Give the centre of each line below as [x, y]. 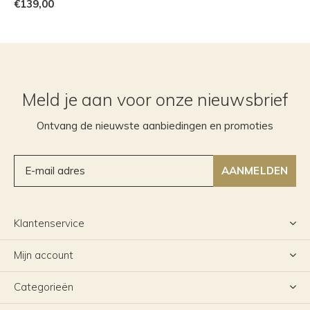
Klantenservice [49, 223]
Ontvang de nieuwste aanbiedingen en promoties [155, 125]
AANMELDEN [255, 170]
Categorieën [44, 286]
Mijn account [44, 255]
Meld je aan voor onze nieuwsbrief [155, 99]
